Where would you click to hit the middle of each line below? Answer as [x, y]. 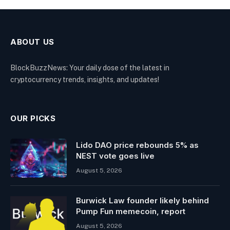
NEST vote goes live [115, 156]
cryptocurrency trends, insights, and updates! [85, 79]
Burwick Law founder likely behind [142, 200]
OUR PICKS [33, 118]
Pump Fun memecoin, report [131, 211]
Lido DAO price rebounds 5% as [137, 145]
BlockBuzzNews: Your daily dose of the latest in [90, 68]
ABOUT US [32, 42]
